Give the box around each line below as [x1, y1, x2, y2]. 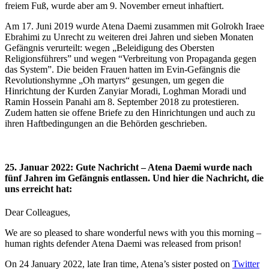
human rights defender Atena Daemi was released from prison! [5, 238, 241, 249]
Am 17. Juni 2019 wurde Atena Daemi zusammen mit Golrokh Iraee [5, 20, 264, 31]
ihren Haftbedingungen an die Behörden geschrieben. [5, 118, 207, 128]
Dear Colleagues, [5, 207, 70, 218]
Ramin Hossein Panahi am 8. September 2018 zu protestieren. [5, 96, 239, 107]
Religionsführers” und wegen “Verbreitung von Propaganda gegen [5, 53, 256, 64]
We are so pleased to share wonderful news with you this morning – [5, 228, 261, 238]
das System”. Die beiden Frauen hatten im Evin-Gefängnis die [5, 64, 240, 74]
